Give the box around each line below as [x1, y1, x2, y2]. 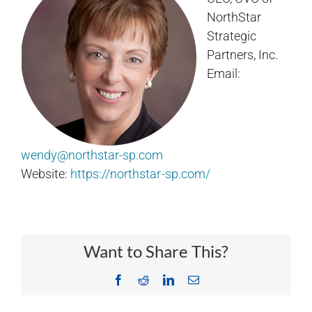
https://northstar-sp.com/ [70, 166, 210, 181]
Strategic [206, 28, 257, 43]
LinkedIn [173, 274, 214, 285]
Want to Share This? [84, 241, 228, 261]
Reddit [148, 274, 178, 285]
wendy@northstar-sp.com [20, 147, 164, 162]
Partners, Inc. [206, 47, 279, 62]
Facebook [123, 274, 167, 285]
